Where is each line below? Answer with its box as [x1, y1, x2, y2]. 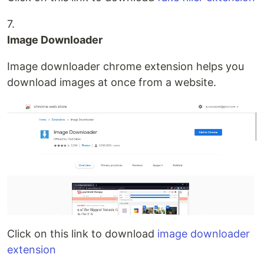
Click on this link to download [7, 227, 157, 240]
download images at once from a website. [7, 75, 216, 88]
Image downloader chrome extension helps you [7, 60, 244, 72]
